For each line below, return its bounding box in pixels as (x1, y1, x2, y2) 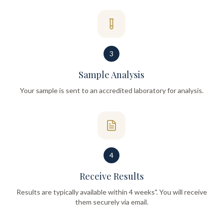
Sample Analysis (79, 69, 144, 81)
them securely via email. (75, 198, 148, 206)
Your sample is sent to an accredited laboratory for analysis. (19, 86, 204, 95)
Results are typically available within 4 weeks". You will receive (16, 188, 207, 196)
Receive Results (79, 170, 144, 182)
